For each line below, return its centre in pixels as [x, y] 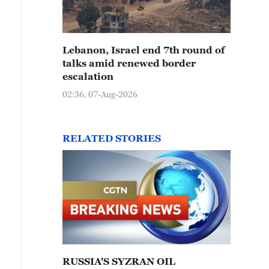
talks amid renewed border [129, 63]
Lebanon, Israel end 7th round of [144, 50]
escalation [88, 76]
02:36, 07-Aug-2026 [100, 94]
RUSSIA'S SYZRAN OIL [119, 261]
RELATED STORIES [112, 138]
